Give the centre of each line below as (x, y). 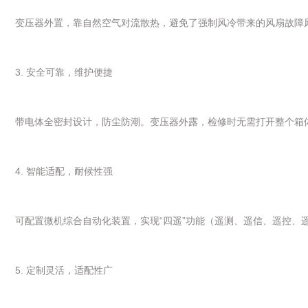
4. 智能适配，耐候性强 (64, 171)
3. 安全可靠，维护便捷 (64, 72)
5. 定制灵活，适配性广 (64, 270)
